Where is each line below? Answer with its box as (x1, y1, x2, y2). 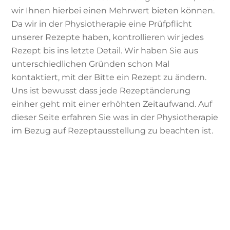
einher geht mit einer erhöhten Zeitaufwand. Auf (11, 99, 213, 109)
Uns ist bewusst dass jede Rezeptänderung (11, 86, 191, 96)
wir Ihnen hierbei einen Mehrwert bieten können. (11, 6, 215, 16)
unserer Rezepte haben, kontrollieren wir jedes (11, 32, 204, 43)
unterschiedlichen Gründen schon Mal (11, 59, 170, 69)
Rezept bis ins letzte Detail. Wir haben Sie (11, 46, 182, 56)
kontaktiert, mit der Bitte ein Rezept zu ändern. (11, 72, 207, 83)
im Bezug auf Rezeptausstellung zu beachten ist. (11, 126, 214, 136)
